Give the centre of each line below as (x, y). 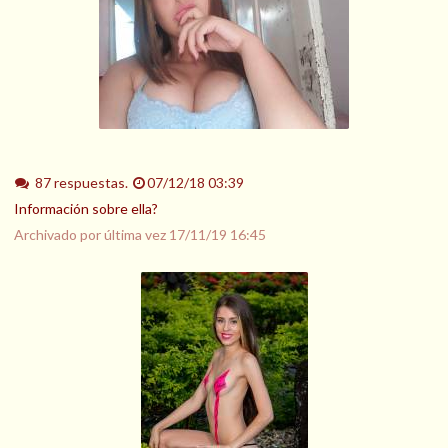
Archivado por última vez (91, 234)
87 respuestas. (82, 183)
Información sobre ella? (86, 208)
